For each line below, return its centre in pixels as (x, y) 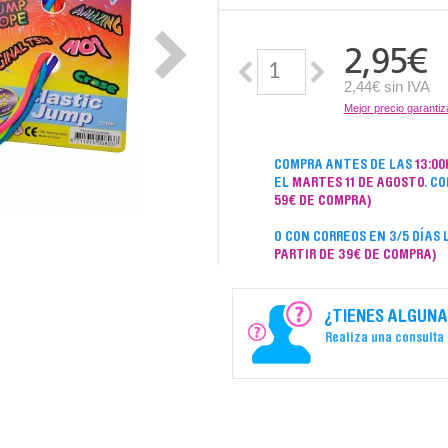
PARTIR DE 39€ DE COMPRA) (355, 256)
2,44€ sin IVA (387, 86)
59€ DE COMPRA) (322, 202)
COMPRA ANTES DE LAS (344, 166)
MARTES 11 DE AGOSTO (357, 184)
